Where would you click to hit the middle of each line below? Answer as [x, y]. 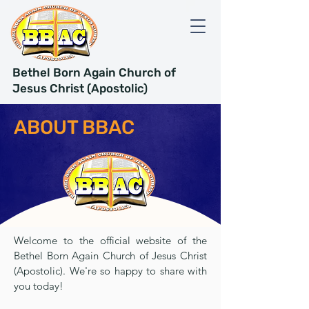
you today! [39, 286]
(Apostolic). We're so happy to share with [110, 271]
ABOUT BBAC [74, 127]
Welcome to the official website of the [110, 240]
